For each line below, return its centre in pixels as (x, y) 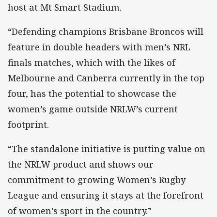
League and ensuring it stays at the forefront (106, 195)
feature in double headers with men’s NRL (99, 47)
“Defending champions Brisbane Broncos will (106, 32)
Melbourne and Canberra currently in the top (106, 78)
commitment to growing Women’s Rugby (97, 180)
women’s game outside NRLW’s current (93, 109)
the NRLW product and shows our (81, 164)
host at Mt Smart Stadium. (65, 7)
